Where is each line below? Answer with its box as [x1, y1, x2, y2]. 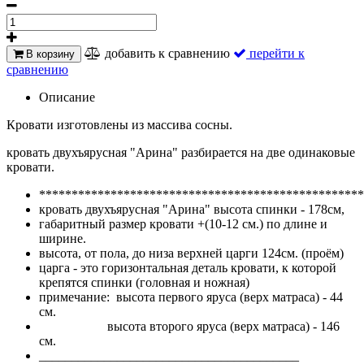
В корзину [23, 47, 75, 60]
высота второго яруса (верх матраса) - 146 [39, 318, 340, 333]
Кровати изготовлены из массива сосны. [6, 117, 232, 132]
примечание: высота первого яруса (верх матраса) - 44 [39, 289, 343, 304]
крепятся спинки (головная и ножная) [39, 275, 249, 289]
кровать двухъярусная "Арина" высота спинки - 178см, [39, 201, 348, 216]
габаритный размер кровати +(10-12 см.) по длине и [39, 216, 327, 231]
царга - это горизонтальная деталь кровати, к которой [39, 260, 336, 275]
